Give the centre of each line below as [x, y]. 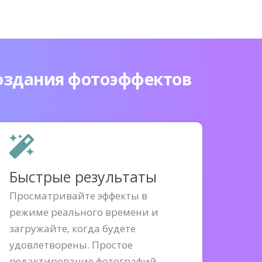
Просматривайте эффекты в [78, 196]
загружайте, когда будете [73, 228]
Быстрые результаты [83, 177]
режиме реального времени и [84, 212]
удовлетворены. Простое [71, 245]
